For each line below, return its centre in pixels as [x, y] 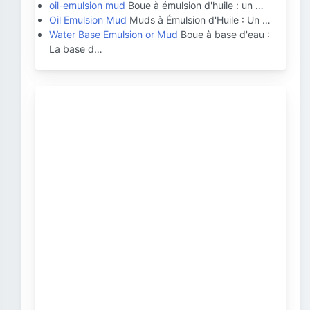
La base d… [76, 49]
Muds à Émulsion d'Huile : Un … [199, 20]
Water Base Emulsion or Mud [113, 34]
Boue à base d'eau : [224, 34]
